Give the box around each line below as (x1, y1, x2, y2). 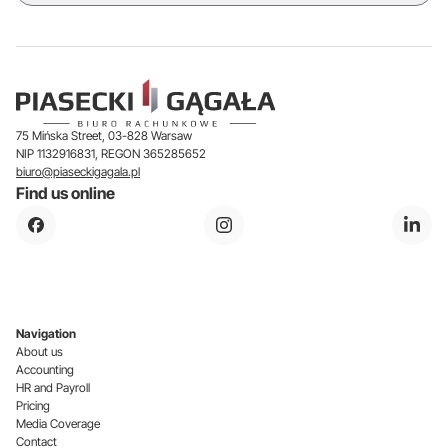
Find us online (16, 183, 115, 203)
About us (16, 344, 63, 359)
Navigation (16, 326, 76, 341)
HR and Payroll (16, 380, 90, 395)
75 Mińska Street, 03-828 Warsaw (16, 128, 192, 143)
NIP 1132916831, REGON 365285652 (16, 146, 206, 161)
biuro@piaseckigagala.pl (16, 164, 140, 179)
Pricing (16, 398, 50, 413)
